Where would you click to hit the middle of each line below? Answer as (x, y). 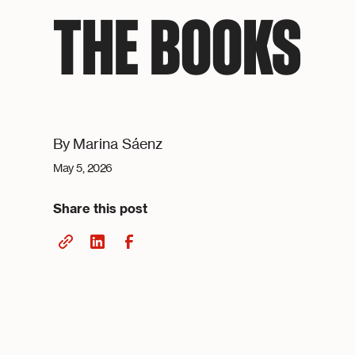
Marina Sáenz (118, 144)
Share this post (101, 209)
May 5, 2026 (83, 168)
